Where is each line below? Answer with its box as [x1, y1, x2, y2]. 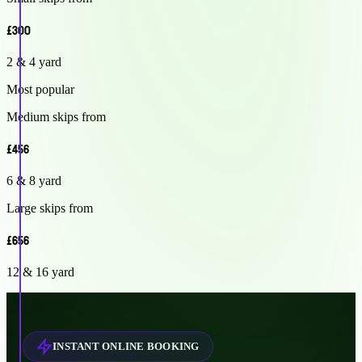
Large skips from [6, 200, 93, 215]
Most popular [6, 82, 74, 96]
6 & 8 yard [6, 173, 61, 187]
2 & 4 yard [6, 54, 61, 69]
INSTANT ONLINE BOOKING [53, 339, 200, 352]
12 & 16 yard [6, 264, 74, 279]
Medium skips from [6, 109, 106, 124]
